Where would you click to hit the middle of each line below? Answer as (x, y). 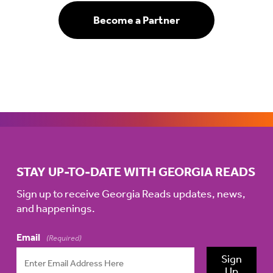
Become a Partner (136, 20)
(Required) (64, 238)
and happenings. (55, 208)
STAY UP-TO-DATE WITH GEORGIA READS (136, 172)
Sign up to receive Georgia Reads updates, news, (131, 193)
